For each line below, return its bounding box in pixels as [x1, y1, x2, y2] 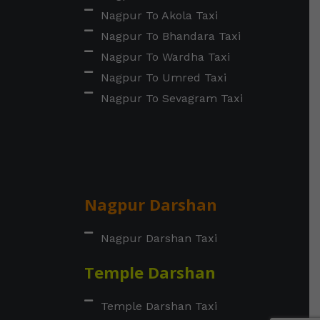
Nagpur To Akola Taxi [100, 8, 218, 22]
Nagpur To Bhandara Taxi [100, 29, 241, 43]
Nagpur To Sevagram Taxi [100, 91, 243, 105]
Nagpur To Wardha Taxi [100, 49, 230, 64]
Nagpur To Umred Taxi [100, 70, 226, 84]
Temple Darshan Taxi [100, 299, 217, 313]
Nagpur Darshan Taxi [100, 231, 217, 245]
